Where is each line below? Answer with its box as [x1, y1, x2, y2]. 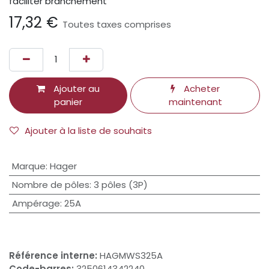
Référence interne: [9, 249, 100, 262]
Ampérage [11, 197, 60, 210]
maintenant [168, 95, 222, 108]
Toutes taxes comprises [62, 18, 171, 31]
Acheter [181, 82, 220, 95]
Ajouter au [51, 82, 100, 95]
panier [54, 95, 83, 108]
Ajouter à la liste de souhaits [25, 124, 152, 138]
